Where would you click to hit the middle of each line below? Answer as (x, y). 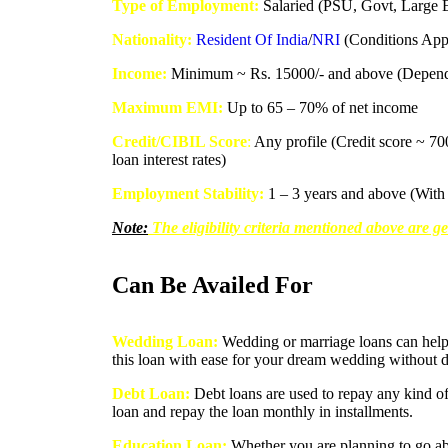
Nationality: (154, 39)
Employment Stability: (188, 193)
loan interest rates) (169, 159)
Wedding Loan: (165, 341)
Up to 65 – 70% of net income (320, 107)
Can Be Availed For (212, 284)
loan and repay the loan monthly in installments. (262, 411)
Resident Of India (252, 39)
